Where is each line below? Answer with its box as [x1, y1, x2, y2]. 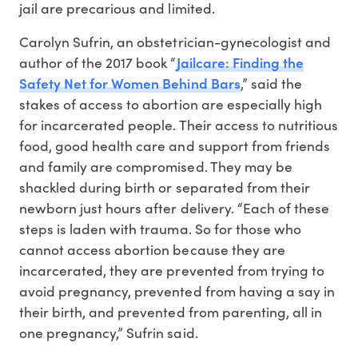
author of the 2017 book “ [19, 52, 177, 72]
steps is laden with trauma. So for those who [19, 218, 301, 238]
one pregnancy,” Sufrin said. [19, 322, 198, 342]
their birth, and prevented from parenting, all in [19, 301, 322, 321]
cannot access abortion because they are [19, 239, 285, 259]
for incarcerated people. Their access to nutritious [19, 114, 339, 134]
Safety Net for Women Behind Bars [19, 72, 241, 93]
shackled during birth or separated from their [19, 177, 310, 197]
